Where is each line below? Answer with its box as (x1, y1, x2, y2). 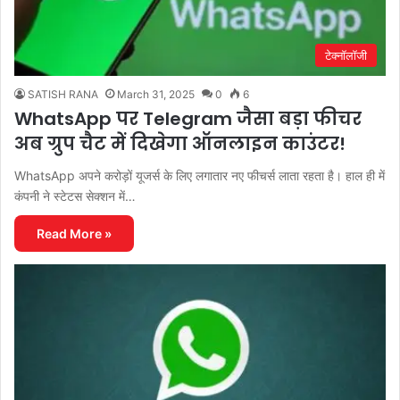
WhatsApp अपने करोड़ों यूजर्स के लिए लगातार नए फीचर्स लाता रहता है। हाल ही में (14, 167, 385, 183)
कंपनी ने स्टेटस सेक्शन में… (14, 187, 136, 204)
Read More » (37, 225, 112, 241)
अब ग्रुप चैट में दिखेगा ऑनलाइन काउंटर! (14, 130, 346, 156)
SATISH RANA (28, 87, 98, 101)
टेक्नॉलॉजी (325, 47, 367, 62)
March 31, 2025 (117, 87, 195, 101)
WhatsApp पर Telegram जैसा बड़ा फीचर (14, 105, 362, 131)
